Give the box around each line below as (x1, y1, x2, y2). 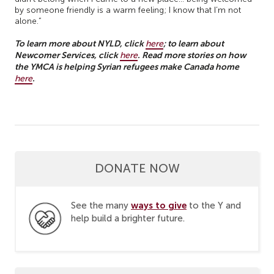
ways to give (131, 200, 187, 211)
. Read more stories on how (138, 50, 246, 61)
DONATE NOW (94, 161, 180, 176)
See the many (71, 201, 131, 211)
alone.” (15, 17, 42, 26)
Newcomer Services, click (15, 50, 120, 61)
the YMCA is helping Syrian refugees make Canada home (15, 62, 239, 72)
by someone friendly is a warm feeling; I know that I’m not (15, 6, 241, 15)
